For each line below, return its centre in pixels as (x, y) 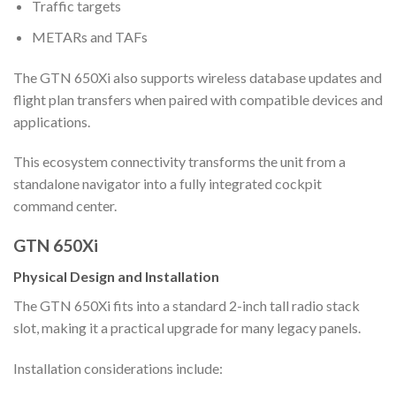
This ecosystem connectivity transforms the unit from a (179, 162)
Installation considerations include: (118, 368)
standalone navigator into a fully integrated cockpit (168, 184)
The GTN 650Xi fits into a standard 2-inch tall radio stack (187, 305)
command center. (65, 206)
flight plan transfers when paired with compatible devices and (198, 99)
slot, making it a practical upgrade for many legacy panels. (187, 327)
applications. (52, 121)
